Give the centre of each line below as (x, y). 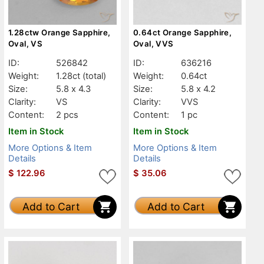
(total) (94, 76)
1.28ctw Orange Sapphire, (60, 32)
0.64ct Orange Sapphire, (183, 32)
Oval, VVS (154, 43)
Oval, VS (26, 43)
